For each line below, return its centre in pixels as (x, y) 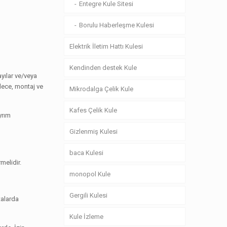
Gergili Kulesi (89, 195)
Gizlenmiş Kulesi (94, 131)
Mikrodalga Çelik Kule (102, 89)
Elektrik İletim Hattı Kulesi (106, 46)
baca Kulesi (87, 153)
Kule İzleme (87, 217)
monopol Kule (90, 174)
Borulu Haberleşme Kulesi (117, 25)
